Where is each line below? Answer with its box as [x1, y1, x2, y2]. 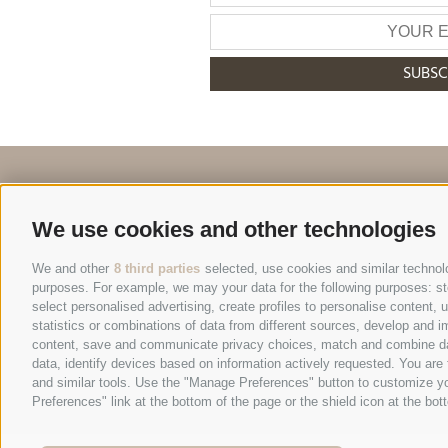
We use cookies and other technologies [32, 216, 436, 242]
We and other [32, 260, 113, 276]
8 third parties [114, 260, 200, 276]
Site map [313, 364, 379, 383]
